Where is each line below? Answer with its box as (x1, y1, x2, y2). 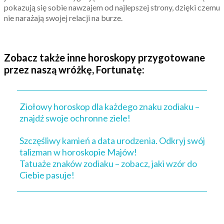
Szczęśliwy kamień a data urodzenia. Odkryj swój (19, 135, 205, 146)
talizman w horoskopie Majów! (19, 146, 137, 157)
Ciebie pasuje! (19, 169, 74, 180)
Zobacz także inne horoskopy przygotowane (4, 51, 205, 63)
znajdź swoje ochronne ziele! (19, 112, 130, 123)
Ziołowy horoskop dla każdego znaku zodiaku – (19, 101, 199, 112)
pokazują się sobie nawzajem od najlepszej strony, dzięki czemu (4, 2, 220, 12)
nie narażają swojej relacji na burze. (4, 13, 122, 22)
